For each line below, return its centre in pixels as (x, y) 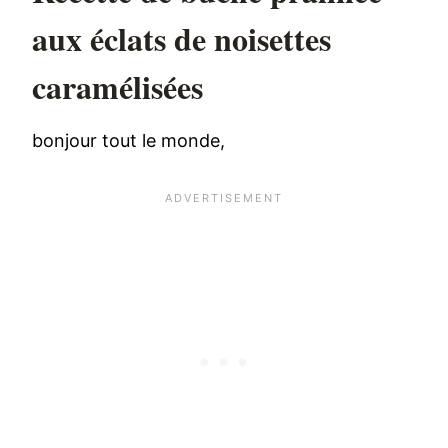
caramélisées (118, 87)
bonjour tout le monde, (129, 141)
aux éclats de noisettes (182, 39)
